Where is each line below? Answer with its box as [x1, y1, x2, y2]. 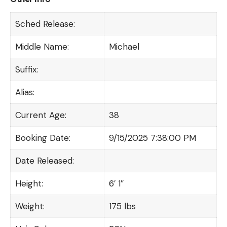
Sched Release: [15, 18, 75, 29]
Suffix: [15, 63, 38, 75]
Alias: [15, 86, 34, 98]
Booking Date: [15, 132, 70, 143]
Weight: [15, 200, 45, 212]
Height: [15, 177, 43, 189]
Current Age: [15, 109, 66, 121]
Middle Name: [15, 41, 69, 52]
